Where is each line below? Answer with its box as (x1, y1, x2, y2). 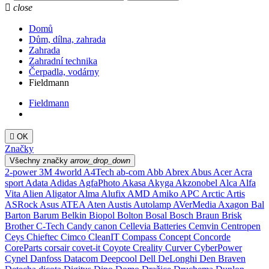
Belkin (61, 210, 89, 220)
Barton (5, 210, 33, 220)
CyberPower (194, 242, 242, 253)
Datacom (64, 253, 100, 264)
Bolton (117, 210, 145, 220)
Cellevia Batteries (119, 220, 189, 231)
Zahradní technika (29, 55, 97, 66)
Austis (107, 199, 133, 210)
